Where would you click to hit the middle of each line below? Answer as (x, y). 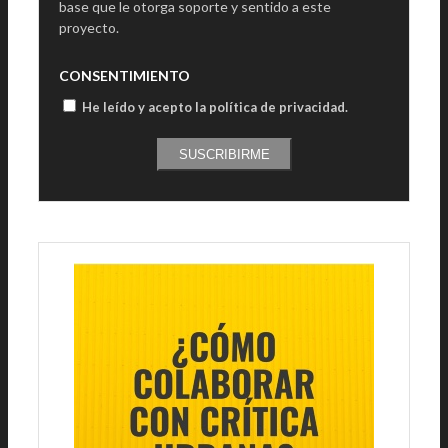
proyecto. (89, 28)
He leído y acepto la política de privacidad (213, 107)
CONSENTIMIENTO (124, 76)
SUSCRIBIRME (224, 155)
